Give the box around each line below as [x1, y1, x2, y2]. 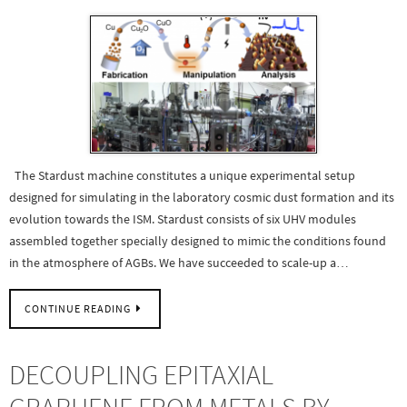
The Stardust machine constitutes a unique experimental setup [9, 166, 355, 184]
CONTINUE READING [25, 303, 131, 315]
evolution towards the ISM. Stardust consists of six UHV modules [9, 210, 356, 227]
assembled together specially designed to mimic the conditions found [9, 232, 386, 249]
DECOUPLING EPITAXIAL [9, 357, 273, 392]
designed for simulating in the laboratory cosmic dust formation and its [9, 188, 394, 205]
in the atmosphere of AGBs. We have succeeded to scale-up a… [9, 253, 349, 271]
